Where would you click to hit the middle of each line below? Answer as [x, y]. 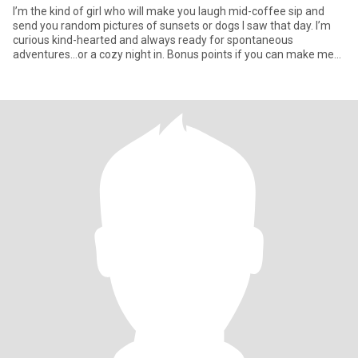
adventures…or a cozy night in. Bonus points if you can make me [173, 54]
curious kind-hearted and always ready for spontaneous [153, 40]
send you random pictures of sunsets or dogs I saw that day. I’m [172, 26]
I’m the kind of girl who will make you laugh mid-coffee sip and [169, 11]
